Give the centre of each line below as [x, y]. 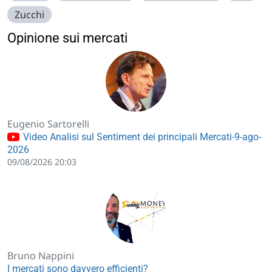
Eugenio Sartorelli [48, 124]
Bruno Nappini [41, 256]
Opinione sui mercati [67, 38]
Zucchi [29, 15]
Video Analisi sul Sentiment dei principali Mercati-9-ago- [141, 137]
